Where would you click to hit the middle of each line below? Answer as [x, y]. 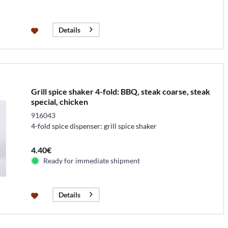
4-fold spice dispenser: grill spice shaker [94, 126]
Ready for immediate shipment [91, 160]
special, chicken [59, 101]
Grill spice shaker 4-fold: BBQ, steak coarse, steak [120, 91]
